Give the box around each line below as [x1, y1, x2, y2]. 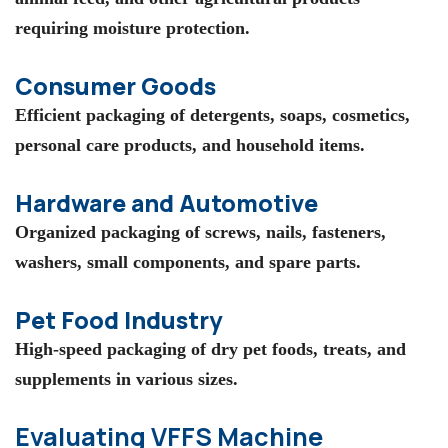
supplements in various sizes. [15, 368, 238, 389]
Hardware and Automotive [15, 186, 318, 219]
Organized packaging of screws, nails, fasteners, [15, 221, 386, 242]
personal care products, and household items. [15, 135, 365, 156]
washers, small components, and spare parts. [15, 251, 361, 272]
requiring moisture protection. [15, 18, 250, 39]
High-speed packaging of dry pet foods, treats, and [15, 338, 406, 359]
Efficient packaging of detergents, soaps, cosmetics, [15, 105, 410, 126]
